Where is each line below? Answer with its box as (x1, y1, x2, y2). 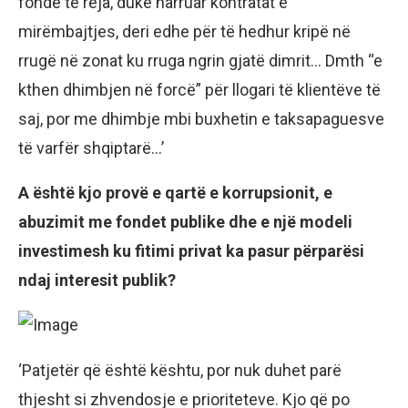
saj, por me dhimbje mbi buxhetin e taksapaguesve (18, 109, 384, 129)
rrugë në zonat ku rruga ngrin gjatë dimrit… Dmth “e (18, 51, 382, 71)
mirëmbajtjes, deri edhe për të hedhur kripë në (18, 22, 351, 42)
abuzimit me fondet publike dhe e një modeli (18, 212, 352, 232)
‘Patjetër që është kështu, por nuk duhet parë (18, 361, 342, 381)
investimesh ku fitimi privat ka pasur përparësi (18, 241, 364, 261)
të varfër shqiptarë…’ (18, 138, 164, 158)
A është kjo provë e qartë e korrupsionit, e (18, 183, 332, 203)
